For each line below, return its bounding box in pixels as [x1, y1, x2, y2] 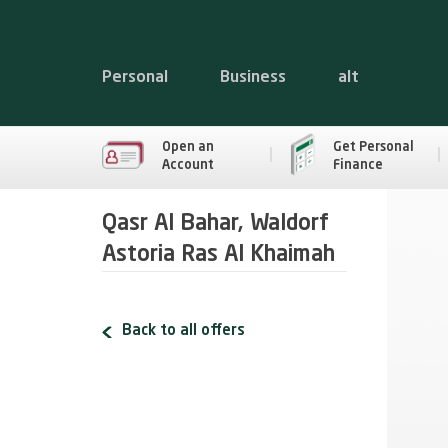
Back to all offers [122, 324, 245, 339]
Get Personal [332, 140, 414, 154]
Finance [332, 158, 383, 172]
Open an [162, 140, 214, 154]
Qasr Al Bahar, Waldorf [102, 213, 329, 235]
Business [220, 70, 286, 86]
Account [162, 158, 214, 172]
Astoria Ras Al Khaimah [102, 244, 335, 266]
